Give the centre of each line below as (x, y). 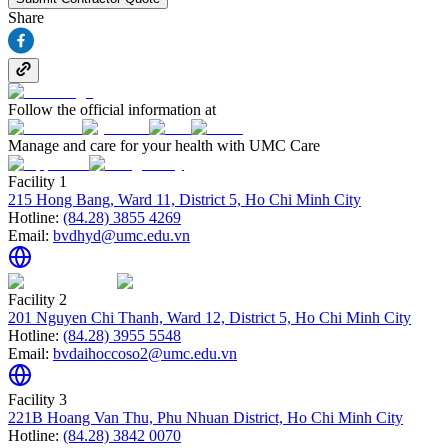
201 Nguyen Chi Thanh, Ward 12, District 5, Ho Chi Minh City (209, 318)
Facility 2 (37, 300)
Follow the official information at (112, 110)
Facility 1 (37, 182)
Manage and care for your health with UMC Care (164, 146)
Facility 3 (37, 400)
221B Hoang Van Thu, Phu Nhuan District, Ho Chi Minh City (205, 418)
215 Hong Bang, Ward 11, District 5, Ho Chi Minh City (184, 200)
